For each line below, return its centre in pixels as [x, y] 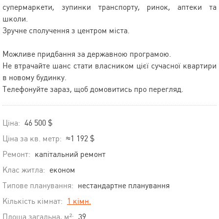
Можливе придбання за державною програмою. [87, 54]
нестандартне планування [124, 186]
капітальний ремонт [70, 154]
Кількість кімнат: [33, 201]
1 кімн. [79, 201]
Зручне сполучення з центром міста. [66, 31]
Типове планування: [38, 186]
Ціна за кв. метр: [33, 139]
